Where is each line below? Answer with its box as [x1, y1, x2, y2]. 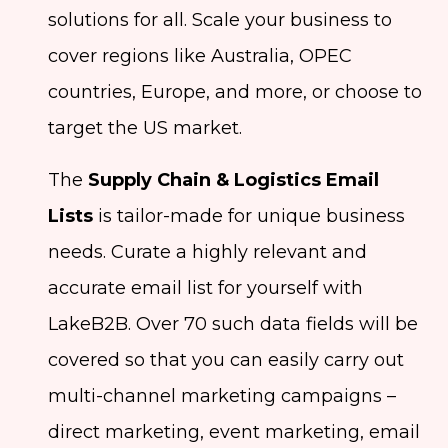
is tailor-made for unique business [93, 205, 405, 228]
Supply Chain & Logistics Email [88, 169, 379, 192]
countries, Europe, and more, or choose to [48, 81, 422, 104]
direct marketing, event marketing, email [48, 421, 420, 444]
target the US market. [48, 117, 242, 140]
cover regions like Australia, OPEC [48, 45, 352, 68]
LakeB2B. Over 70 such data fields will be [48, 313, 418, 336]
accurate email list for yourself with [48, 277, 363, 300]
